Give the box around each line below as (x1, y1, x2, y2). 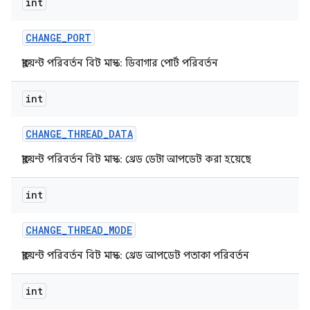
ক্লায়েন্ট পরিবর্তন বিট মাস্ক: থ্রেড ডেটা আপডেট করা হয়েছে (22, 153, 251, 165)
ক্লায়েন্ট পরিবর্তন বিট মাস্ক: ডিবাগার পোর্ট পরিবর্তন (22, 57, 218, 69)
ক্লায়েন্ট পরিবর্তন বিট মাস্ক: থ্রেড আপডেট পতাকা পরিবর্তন (22, 249, 249, 262)
